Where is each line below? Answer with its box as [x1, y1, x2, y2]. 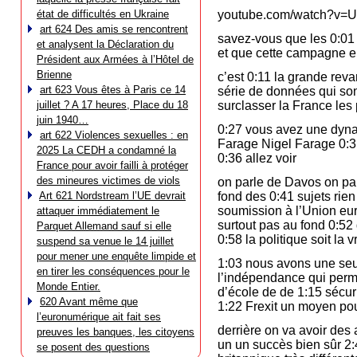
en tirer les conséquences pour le [37, 265, 190, 277]
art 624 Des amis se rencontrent [40, 23, 188, 35]
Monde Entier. [37, 280, 100, 292]
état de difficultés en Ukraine [37, 8, 169, 20]
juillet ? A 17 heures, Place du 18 [37, 99, 188, 111]
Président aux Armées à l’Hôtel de [37, 53, 194, 65]
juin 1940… [37, 114, 88, 126]
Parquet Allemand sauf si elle [37, 220, 171, 232]
